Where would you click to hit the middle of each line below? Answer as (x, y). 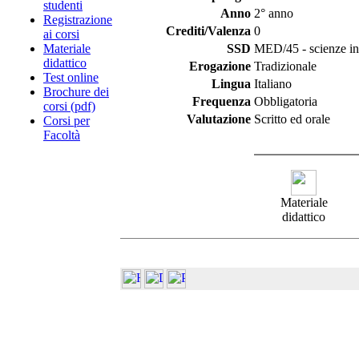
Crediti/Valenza (208, 31)
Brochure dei (76, 92)
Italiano (273, 84)
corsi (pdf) (69, 106)
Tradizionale (285, 66)
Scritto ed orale (292, 119)
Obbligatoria (286, 101)
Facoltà (62, 135)
